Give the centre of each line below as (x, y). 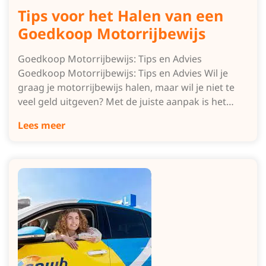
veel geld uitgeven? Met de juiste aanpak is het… (126, 102)
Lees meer (42, 125)
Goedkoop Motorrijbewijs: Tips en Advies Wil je (123, 73)
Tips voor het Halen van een (121, 15)
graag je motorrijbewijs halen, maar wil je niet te (126, 87)
